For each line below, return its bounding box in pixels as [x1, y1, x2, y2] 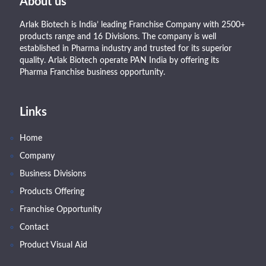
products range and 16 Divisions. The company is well [20, 33, 216, 42]
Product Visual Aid [20, 241, 87, 250]
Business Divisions [20, 170, 86, 179]
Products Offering [20, 188, 84, 197]
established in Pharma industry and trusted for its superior [20, 45, 232, 53]
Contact [20, 223, 49, 232]
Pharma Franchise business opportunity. [20, 68, 165, 77]
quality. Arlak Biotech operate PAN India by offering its [20, 56, 219, 65]
